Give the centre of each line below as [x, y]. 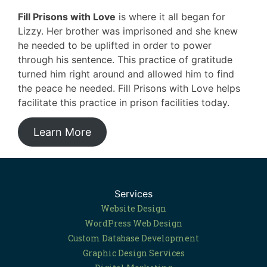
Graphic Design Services [133, 253]
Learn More [62, 132]
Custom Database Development [133, 238]
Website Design [133, 208]
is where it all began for [170, 17]
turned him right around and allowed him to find [126, 74]
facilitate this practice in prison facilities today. [124, 103]
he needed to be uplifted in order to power [115, 45]
